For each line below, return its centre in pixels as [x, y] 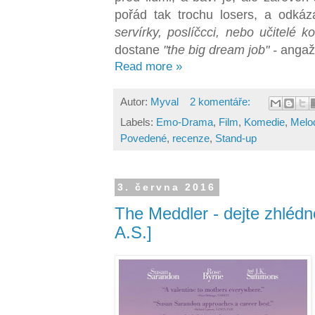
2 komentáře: [221, 102]
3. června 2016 [167, 187]
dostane [139, 49]
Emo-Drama [185, 122]
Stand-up [236, 138]
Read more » [148, 66]
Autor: [135, 102]
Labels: [138, 122]
